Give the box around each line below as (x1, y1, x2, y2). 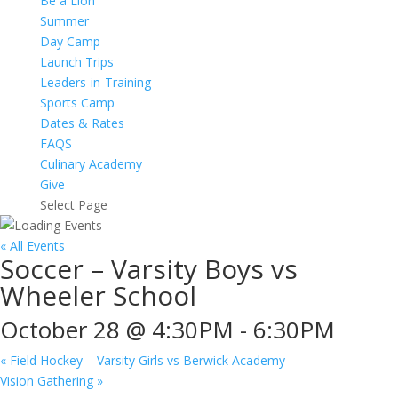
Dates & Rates (39, 115, 124, 131)
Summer (39, 12, 89, 29)
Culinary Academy (39, 155, 142, 172)
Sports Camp (39, 94, 115, 111)
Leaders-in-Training (39, 74, 151, 91)
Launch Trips (39, 53, 114, 70)
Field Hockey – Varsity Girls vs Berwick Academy (6, 352, 285, 369)
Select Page (39, 196, 107, 213)
